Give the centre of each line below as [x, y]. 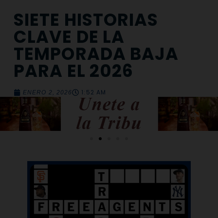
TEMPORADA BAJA [96, 54]
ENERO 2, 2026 [48, 93]
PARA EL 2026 [74, 71]
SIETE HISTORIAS [86, 20]
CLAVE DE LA [69, 37]
